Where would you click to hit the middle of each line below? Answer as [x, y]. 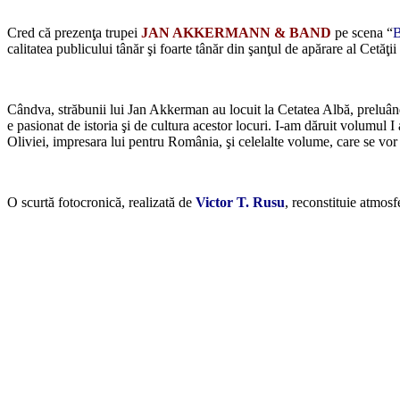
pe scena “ [362, 33]
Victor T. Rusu [240, 203]
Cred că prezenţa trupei [74, 33]
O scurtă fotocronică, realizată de [101, 203]
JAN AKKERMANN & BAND [236, 33]
